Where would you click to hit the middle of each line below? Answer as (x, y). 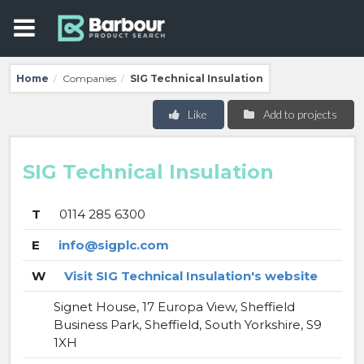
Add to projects (300, 114)
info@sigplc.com (113, 245)
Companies (89, 78)
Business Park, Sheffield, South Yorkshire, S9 (187, 325)
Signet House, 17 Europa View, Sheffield (174, 307)
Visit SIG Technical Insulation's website (191, 276)
